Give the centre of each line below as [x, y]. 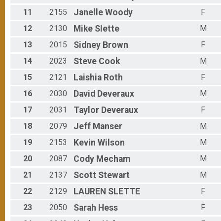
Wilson [111, 143]
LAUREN [90, 192]
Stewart [114, 175]
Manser [108, 127]
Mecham [113, 159]
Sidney [87, 45]
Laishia [88, 78]
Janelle [88, 13]
